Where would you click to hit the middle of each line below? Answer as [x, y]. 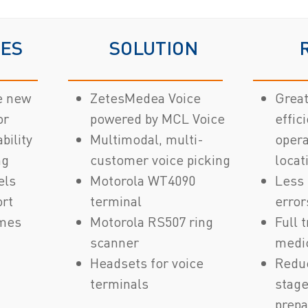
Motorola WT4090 [143, 180]
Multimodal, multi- [147, 139]
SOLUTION [154, 47]
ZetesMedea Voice [146, 98]
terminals [120, 283]
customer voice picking [161, 159]
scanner [115, 242]
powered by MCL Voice [158, 118]
